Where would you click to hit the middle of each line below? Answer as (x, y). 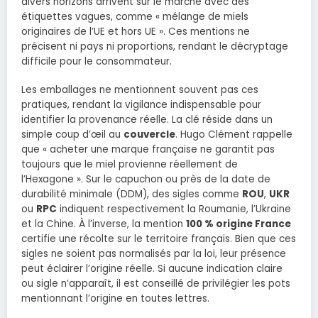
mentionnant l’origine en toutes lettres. (115, 299)
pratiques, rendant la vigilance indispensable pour (141, 105)
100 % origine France (238, 224)
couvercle (149, 135)
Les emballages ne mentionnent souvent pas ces (140, 90)
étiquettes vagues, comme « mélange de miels (135, 17)
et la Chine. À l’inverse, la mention (104, 224)
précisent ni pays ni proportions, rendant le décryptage (155, 47)
